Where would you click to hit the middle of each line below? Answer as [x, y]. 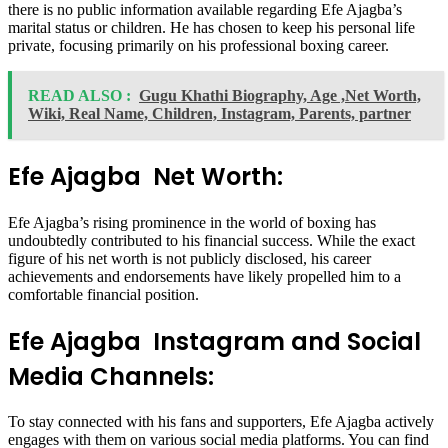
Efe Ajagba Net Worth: [145, 176]
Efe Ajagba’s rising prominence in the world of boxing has [192, 222]
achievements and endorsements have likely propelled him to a [204, 276]
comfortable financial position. [103, 294]
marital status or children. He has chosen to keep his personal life [211, 27]
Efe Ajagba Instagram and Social [214, 341]
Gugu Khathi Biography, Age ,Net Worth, [280, 95]
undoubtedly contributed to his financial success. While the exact [211, 240]
